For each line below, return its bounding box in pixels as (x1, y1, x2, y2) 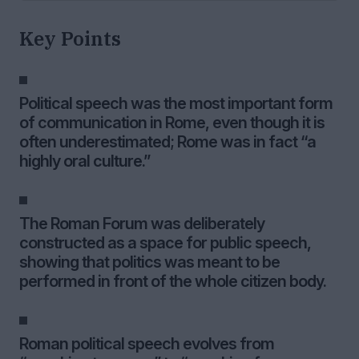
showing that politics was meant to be (19, 252, 280, 272)
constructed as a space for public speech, (19, 233, 311, 252)
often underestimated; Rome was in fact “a (19, 132, 316, 151)
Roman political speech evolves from (19, 334, 274, 353)
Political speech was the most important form (19, 94, 333, 113)
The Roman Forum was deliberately (19, 214, 264, 233)
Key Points (19, 26, 121, 51)
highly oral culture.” (19, 151, 150, 171)
